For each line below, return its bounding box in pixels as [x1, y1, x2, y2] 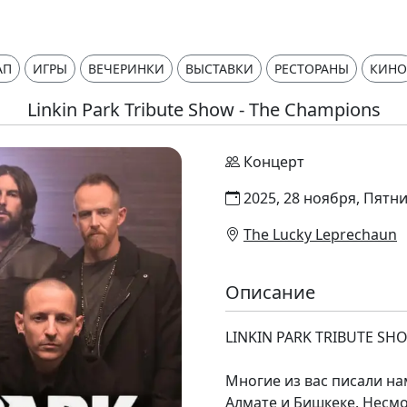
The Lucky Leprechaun [243, 224, 397, 244]
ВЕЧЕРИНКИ [88, 60, 164, 77]
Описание [225, 280, 315, 304]
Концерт [243, 152, 304, 172]
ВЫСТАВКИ [185, 60, 253, 77]
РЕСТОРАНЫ [274, 60, 349, 77]
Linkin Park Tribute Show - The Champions [26, 97, 381, 122]
